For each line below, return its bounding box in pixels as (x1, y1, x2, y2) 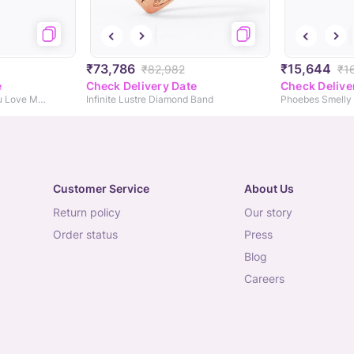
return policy (60, 205, 121, 220)
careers (251, 272, 284, 286)
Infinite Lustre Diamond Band (85, 93, 213, 106)
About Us (243, 182, 294, 196)
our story (252, 205, 292, 220)
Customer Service (53, 182, 149, 196)
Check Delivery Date (85, 79, 198, 93)
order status (62, 228, 118, 242)
